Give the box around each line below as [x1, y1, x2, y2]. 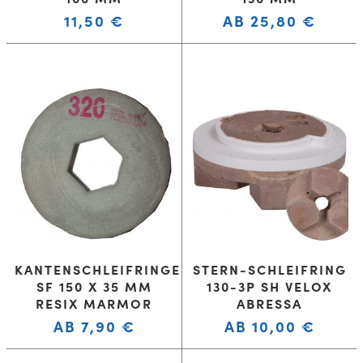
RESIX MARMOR [36, 294, 152, 313]
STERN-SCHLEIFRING [192, 260, 347, 279]
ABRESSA [237, 294, 302, 313]
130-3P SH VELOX [207, 277, 332, 296]
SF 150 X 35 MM [36, 277, 152, 296]
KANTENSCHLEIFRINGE [15, 260, 181, 279]
